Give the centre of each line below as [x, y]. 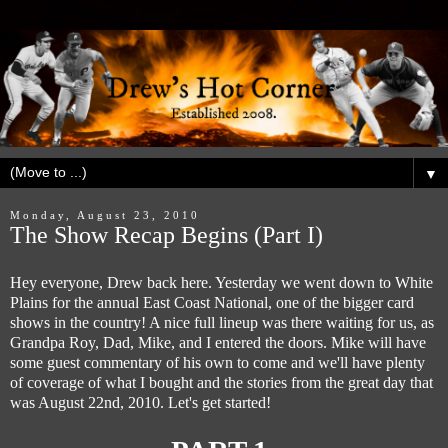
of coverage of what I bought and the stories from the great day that [221, 382]
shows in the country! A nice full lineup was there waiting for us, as [222, 322]
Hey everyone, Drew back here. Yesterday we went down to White [221, 282]
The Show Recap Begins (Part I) [166, 234]
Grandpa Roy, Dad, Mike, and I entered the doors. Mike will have [218, 342]
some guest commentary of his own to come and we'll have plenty [217, 362]
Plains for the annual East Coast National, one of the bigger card [212, 302]
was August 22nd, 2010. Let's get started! [140, 402]
